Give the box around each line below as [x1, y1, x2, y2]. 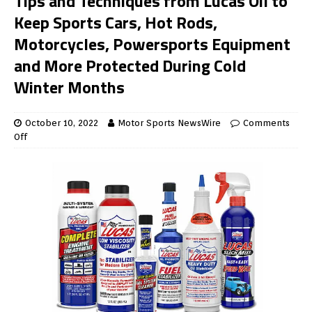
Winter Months [14, 75, 125, 100]
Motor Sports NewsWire [118, 118, 221, 129]
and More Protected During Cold [14, 53, 246, 79]
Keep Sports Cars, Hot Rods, [14, 10, 217, 36]
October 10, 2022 [25, 118, 98, 129]
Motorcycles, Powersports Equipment [14, 31, 290, 57]
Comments [243, 118, 290, 129]
